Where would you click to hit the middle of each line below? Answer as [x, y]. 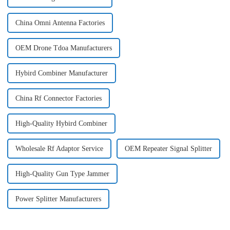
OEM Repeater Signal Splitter [168, 149]
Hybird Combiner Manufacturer [61, 73]
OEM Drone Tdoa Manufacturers [63, 48]
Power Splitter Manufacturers [58, 199]
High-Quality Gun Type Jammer [62, 174]
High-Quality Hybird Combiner [61, 124]
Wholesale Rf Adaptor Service [59, 149]
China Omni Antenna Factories [60, 23]
